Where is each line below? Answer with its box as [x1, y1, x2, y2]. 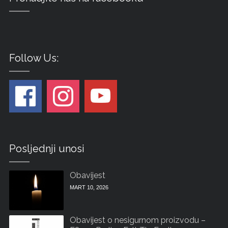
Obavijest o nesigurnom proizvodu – [70, 215, 206, 225]
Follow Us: [9, 52, 59, 65]
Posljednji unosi [9, 142, 84, 155]
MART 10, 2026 [70, 184, 109, 191]
